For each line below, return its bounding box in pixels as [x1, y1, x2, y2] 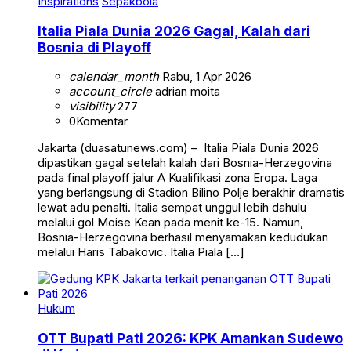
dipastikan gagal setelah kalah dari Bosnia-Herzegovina [38, 155, 332, 171]
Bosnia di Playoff [38, 38, 151, 56]
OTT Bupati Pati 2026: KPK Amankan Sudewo [38, 329, 343, 346]
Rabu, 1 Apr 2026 [159, 69, 251, 85]
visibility [69, 99, 114, 114]
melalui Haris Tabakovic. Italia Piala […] [38, 244, 244, 260]
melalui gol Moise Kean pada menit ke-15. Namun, [38, 215, 303, 230]
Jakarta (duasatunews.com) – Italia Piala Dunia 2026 [38, 140, 319, 156]
